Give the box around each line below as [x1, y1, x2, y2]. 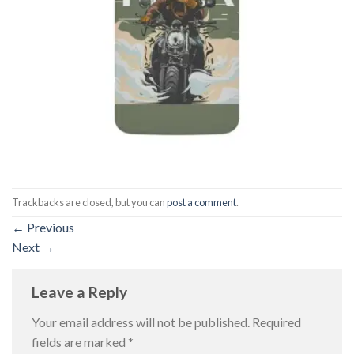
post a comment [167, 195, 236, 209]
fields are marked [32, 333, 128, 349]
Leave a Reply [32, 283, 130, 302]
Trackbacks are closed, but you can [12, 195, 167, 209]
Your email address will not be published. [32, 314, 250, 330]
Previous [24, 220, 74, 235]
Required [252, 314, 301, 330]
